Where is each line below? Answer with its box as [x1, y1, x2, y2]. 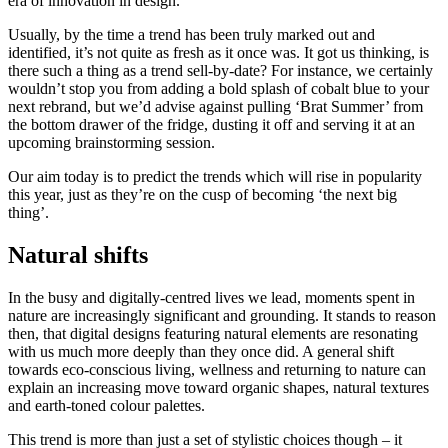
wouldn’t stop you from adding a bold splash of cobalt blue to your [8, 80, 429, 98]
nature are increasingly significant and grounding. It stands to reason [8, 307, 436, 325]
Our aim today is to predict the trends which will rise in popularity [8, 168, 422, 186]
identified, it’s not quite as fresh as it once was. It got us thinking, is [8, 44, 429, 62]
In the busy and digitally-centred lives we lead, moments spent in [8, 289, 415, 307]
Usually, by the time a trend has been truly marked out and [8, 26, 375, 44]
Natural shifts [8, 242, 148, 269]
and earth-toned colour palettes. [8, 397, 205, 415]
